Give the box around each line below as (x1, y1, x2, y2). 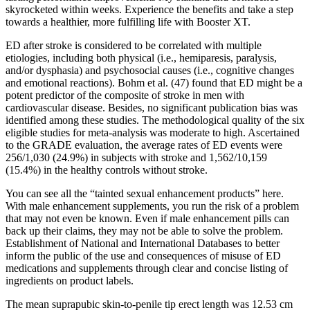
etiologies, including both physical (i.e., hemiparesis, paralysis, (6, 52, 277, 64)
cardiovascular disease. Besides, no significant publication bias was (6, 102, 298, 114)
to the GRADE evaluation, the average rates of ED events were (6, 139, 282, 152)
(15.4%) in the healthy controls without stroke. (6, 164, 208, 176)
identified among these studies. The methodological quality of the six (6, 114, 304, 127)
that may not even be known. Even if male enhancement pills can (6, 212, 289, 225)
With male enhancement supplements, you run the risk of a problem (6, 200, 299, 212)
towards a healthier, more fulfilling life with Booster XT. (6, 16, 250, 28)
